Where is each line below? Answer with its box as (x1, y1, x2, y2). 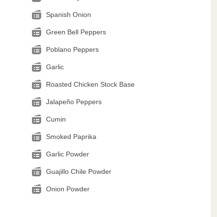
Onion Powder (46, 185, 90, 193)
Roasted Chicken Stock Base (46, 80, 135, 88)
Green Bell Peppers (46, 28, 106, 36)
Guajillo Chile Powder (46, 168, 111, 175)
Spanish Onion (46, 11, 91, 18)
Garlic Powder (46, 150, 89, 158)
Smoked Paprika (46, 133, 96, 140)
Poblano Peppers (46, 46, 99, 53)
